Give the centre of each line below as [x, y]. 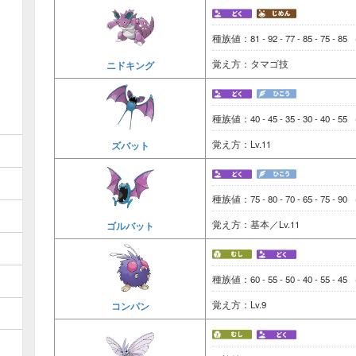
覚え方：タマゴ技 [250, 64]
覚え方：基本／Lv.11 [256, 224]
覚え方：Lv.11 [242, 144]
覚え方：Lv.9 [239, 304]
